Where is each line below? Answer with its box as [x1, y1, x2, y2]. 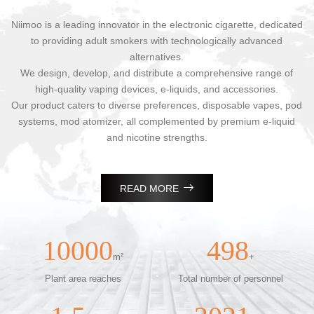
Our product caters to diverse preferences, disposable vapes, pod [11, 100, 303, 111]
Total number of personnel [178, 273, 284, 285]
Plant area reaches [45, 273, 122, 285]
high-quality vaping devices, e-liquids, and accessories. [35, 83, 279, 95]
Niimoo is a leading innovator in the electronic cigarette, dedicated [11, 19, 303, 31]
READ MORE [119, 183, 179, 195]
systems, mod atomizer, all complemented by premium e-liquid [18, 116, 296, 128]
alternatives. [130, 51, 184, 63]
